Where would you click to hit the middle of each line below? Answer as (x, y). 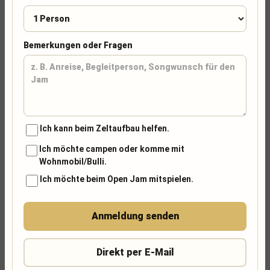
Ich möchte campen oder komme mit (112, 149)
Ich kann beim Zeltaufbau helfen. (105, 128)
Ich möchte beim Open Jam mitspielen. (117, 179)
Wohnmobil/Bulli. (73, 162)
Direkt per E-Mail (135, 252)
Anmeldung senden (135, 216)
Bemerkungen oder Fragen (78, 45)
